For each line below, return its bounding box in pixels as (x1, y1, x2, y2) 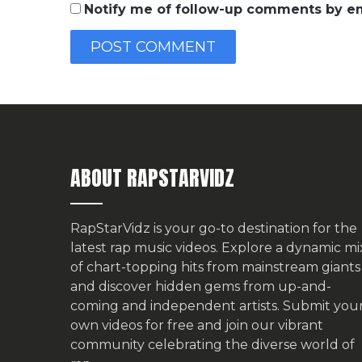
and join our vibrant (194, 317, 323, 333)
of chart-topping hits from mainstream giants (70, 259, 360, 275)
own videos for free (70, 317, 194, 333)
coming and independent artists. (70, 297, 283, 314)
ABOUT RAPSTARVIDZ (70, 161, 234, 194)
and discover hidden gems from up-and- (70, 278, 331, 294)
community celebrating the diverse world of (70, 336, 355, 352)
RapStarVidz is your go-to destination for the (70, 220, 357, 236)
